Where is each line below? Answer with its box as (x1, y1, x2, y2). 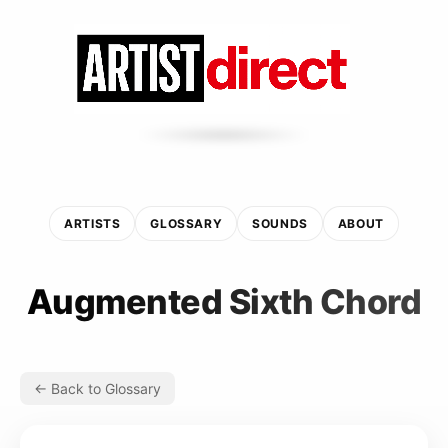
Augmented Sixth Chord (26, 280, 422, 322)
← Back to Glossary (34, 379, 161, 397)
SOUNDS (252, 215, 308, 231)
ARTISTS (64, 215, 121, 231)
